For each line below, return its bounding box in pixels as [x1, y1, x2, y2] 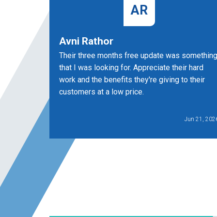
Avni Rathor [59, 35, 113, 47]
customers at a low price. [59, 87, 144, 96]
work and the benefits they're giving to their [59, 75, 205, 84]
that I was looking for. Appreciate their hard [59, 62, 203, 72]
